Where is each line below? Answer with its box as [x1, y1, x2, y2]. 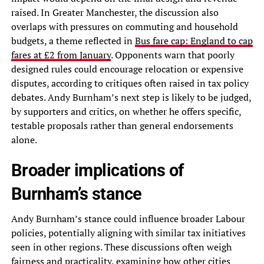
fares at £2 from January [11, 48, 111, 62]
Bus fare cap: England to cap [134, 34, 253, 48]
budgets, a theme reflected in [11, 34, 135, 48]
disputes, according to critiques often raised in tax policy [11, 77, 249, 90]
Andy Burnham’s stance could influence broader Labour [11, 212, 245, 226]
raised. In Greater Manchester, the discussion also [11, 6, 219, 19]
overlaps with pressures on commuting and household [11, 20, 238, 34]
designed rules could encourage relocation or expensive [11, 62, 243, 76]
